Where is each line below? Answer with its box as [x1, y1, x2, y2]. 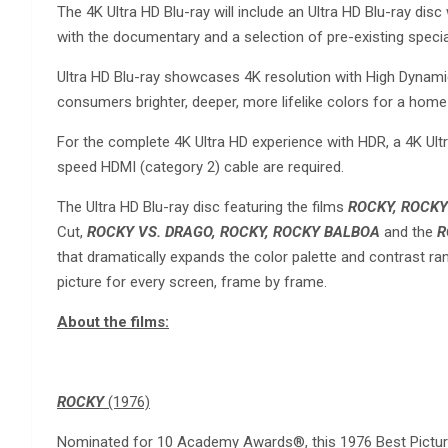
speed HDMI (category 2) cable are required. [57, 157, 344, 176]
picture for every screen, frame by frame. [57, 272, 327, 291]
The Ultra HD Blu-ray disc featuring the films [57, 197, 348, 216]
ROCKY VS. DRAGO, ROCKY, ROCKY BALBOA [87, 222, 380, 241]
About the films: [57, 312, 169, 331]
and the [380, 222, 437, 241]
